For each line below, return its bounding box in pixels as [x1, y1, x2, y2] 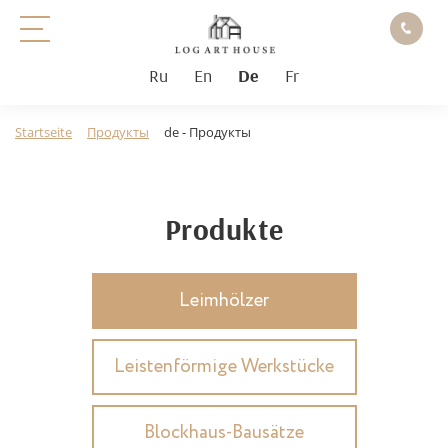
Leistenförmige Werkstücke [114, 352, 334, 380]
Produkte [164, 209, 284, 248]
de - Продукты [164, 123, 251, 141]
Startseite [15, 123, 72, 141]
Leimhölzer [179, 286, 269, 314]
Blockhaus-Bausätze [144, 418, 304, 446]
